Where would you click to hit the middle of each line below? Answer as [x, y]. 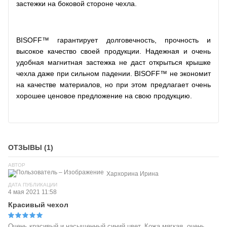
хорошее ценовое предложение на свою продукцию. [104, 96]
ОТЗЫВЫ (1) [31, 147]
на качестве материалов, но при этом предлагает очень [113, 84]
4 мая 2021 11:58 [32, 192]
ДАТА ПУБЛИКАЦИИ [33, 184]
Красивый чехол [38, 204]
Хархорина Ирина [133, 174]
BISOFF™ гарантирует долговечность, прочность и [113, 40]
